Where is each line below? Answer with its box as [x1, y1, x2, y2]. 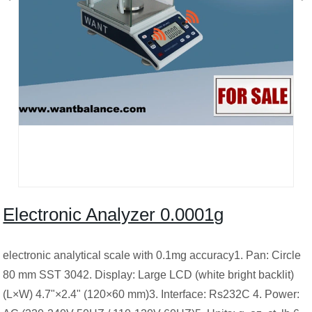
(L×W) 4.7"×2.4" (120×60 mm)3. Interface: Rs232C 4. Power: [3, 288, 300, 300]
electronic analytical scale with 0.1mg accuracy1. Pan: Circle [3, 249, 302, 261]
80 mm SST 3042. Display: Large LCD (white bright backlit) [3, 269, 295, 281]
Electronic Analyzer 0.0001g [3, 204, 224, 225]
